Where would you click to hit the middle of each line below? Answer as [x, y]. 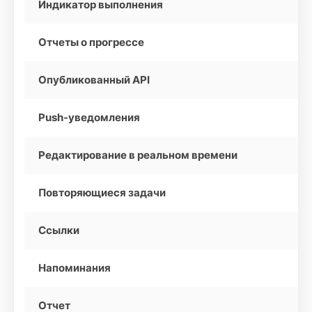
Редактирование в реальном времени [138, 155]
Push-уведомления [89, 117]
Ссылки [59, 230]
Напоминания [75, 268]
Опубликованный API [94, 80]
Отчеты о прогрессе [91, 42]
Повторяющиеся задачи [102, 193]
